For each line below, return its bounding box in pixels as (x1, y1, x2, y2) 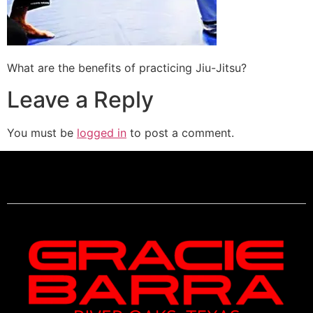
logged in (77, 125, 126, 140)
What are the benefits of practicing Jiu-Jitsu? (7, 61, 247, 75)
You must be (7, 125, 77, 140)
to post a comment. (126, 125, 234, 140)
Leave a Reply (7, 85, 154, 113)
